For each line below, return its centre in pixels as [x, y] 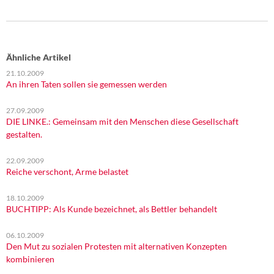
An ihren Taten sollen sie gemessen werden [87, 84]
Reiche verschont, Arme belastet [67, 172]
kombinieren [30, 259]
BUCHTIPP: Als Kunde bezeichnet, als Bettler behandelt [112, 209]
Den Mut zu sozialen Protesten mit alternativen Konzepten [117, 246]
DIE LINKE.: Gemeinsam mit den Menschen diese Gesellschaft [122, 121]
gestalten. [24, 134]
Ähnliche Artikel [39, 57]
